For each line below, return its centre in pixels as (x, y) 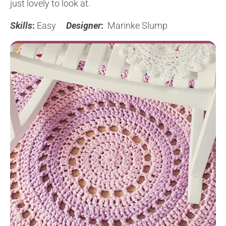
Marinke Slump (136, 25)
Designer (83, 25)
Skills (21, 25)
